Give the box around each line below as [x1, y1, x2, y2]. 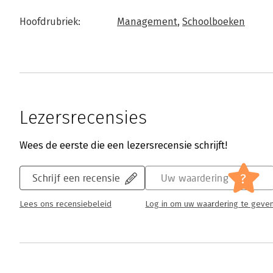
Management [117, 16, 177, 28]
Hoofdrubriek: [19, 16, 80, 28]
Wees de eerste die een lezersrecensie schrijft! [19, 140, 227, 152]
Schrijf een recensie [32, 172, 121, 184]
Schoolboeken [182, 16, 245, 28]
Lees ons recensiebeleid [19, 199, 112, 210]
